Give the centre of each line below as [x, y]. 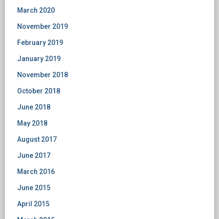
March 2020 [36, 10]
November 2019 [43, 26]
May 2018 [32, 123]
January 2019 [39, 59]
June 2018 [34, 107]
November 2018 [43, 75]
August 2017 [37, 139]
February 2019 [40, 43]
